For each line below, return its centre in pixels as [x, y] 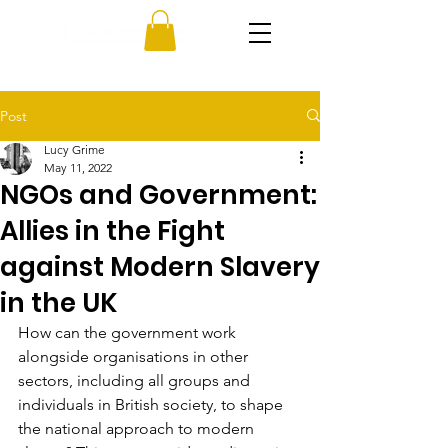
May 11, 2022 [78, 167]
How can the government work [129, 332]
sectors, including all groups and [136, 380]
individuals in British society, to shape [152, 404]
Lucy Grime [74, 149]
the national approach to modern [138, 428]
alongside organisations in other [135, 356]
